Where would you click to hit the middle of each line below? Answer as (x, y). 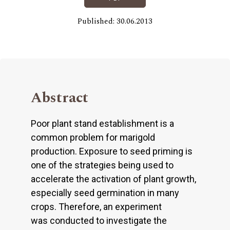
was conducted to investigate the (99, 220)
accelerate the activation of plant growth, (113, 179)
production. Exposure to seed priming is (112, 151)
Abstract (60, 98)
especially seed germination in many (105, 193)
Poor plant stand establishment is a (102, 123)
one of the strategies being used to (102, 165)
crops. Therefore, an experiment (96, 206)
